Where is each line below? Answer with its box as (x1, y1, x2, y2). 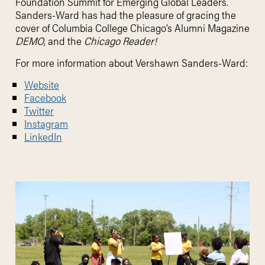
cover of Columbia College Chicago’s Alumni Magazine (15, 20, 250, 35)
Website (24, 77, 59, 92)
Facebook (24, 90, 66, 105)
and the (48, 33, 84, 48)
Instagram (24, 116, 68, 131)
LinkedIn (24, 129, 62, 144)
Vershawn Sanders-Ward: (135, 55, 248, 70)
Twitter (24, 103, 54, 118)
